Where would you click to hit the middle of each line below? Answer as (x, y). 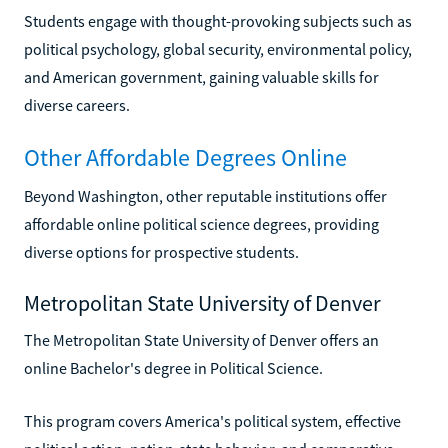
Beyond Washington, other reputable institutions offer (205, 195)
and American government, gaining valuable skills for (201, 76)
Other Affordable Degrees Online (185, 157)
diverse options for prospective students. (161, 251)
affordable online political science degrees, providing (201, 223)
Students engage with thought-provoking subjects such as (218, 20)
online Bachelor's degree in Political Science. (173, 367)
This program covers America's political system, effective (212, 420)
